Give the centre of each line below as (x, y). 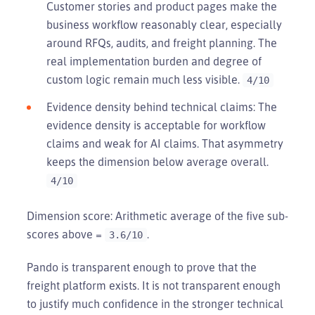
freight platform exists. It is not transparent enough (154, 285)
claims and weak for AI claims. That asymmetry (165, 143)
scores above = (66, 234)
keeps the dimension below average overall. (157, 161)
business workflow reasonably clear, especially (164, 24)
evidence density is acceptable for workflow (156, 125)
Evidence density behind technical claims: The (162, 107)
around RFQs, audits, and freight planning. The (162, 43)
